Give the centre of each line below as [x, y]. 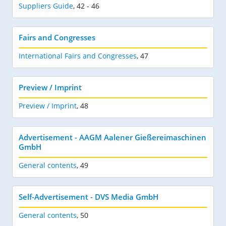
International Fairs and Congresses [78, 55]
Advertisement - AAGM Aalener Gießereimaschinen [112, 137]
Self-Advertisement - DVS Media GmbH [89, 196]
